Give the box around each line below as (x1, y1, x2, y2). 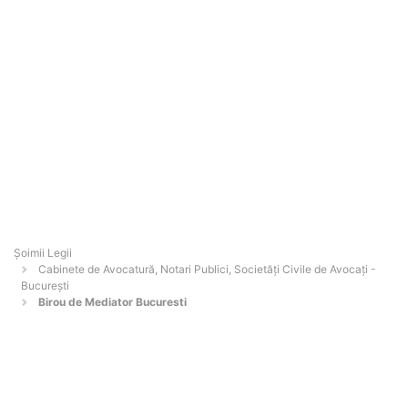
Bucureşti (21, 279, 69, 293)
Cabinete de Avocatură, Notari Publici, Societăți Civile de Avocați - (38, 262, 376, 277)
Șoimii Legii (14, 246, 72, 260)
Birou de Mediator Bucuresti (38, 295, 187, 310)
